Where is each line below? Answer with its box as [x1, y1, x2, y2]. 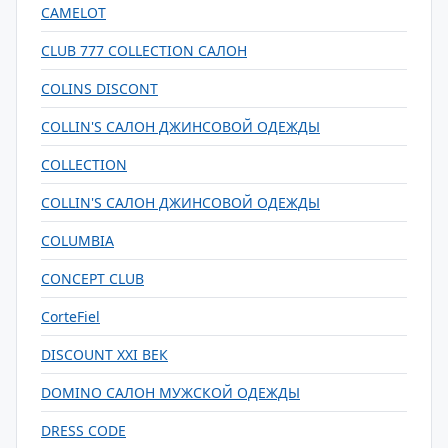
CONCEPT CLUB [41, 269, 144, 288]
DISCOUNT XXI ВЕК [41, 345, 168, 364]
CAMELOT [41, 3, 106, 22]
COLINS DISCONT [41, 79, 158, 98]
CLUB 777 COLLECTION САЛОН [41, 41, 247, 60]
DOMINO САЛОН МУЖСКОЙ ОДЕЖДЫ [41, 383, 300, 402]
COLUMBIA [41, 231, 114, 250]
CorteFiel [41, 307, 100, 326]
